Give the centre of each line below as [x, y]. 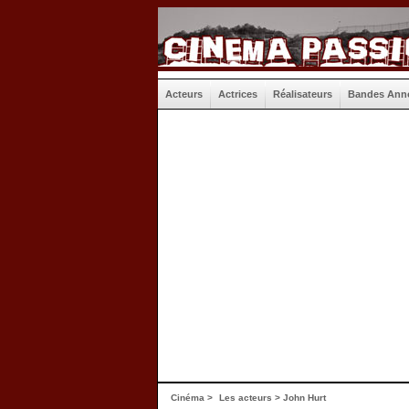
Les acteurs [246, 398]
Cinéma [188, 398]
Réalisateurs [303, 94]
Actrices [238, 94]
